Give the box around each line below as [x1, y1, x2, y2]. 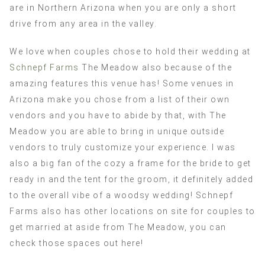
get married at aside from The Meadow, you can [9, 222, 227, 232]
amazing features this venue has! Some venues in [9, 78, 234, 88]
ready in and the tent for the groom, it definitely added [9, 174, 253, 184]
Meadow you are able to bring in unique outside [9, 126, 224, 136]
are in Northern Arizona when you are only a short [9, 2, 237, 12]
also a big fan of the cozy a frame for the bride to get [9, 158, 251, 168]
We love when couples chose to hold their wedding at [9, 46, 251, 56]
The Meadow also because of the [79, 62, 232, 72]
